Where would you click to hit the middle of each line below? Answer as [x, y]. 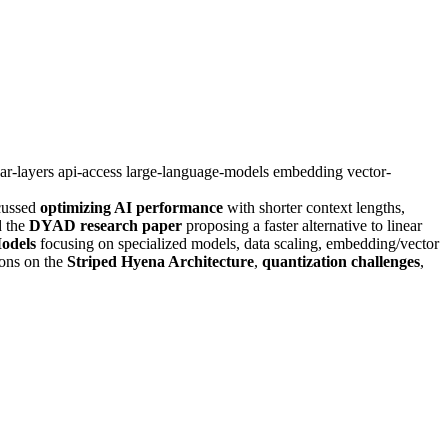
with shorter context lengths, [314, 207]
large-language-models [199, 171]
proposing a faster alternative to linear [302, 225]
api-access [92, 171]
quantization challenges [341, 261]
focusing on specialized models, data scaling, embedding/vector [237, 243]
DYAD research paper [105, 225]
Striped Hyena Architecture [160, 261]
